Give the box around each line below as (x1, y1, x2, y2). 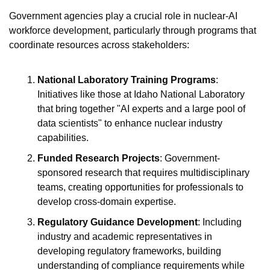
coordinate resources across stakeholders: (9, 40, 189, 50)
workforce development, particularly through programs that (9, 25, 256, 36)
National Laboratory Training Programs (37, 75, 216, 85)
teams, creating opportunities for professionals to (37, 182, 243, 192)
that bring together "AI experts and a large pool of (37, 104, 245, 114)
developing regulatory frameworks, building (37, 246, 221, 256)
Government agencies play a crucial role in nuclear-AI (9, 11, 237, 21)
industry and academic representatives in (37, 231, 212, 242)
